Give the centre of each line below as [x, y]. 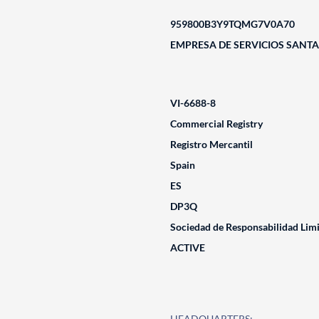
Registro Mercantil [211, 144]
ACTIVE [187, 247]
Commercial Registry [216, 124]
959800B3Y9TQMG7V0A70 [232, 24]
